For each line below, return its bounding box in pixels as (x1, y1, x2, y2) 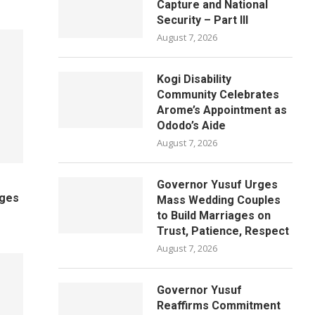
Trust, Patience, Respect (157, 224, 290, 238)
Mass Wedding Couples (157, 193, 281, 207)
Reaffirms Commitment (157, 299, 281, 312)
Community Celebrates (157, 88, 280, 101)
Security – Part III (157, 13, 249, 27)
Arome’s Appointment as (157, 103, 288, 117)
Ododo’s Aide (157, 119, 226, 132)
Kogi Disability (157, 72, 232, 86)
